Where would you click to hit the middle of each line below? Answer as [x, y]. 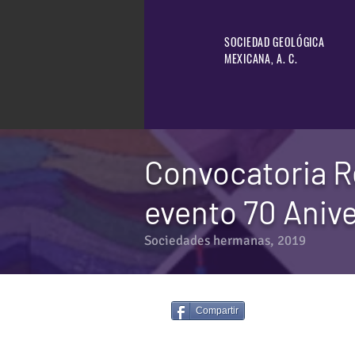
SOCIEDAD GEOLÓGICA [275, 42]
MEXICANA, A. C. [261, 59]
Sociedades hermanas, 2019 [225, 241]
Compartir [217, 311]
